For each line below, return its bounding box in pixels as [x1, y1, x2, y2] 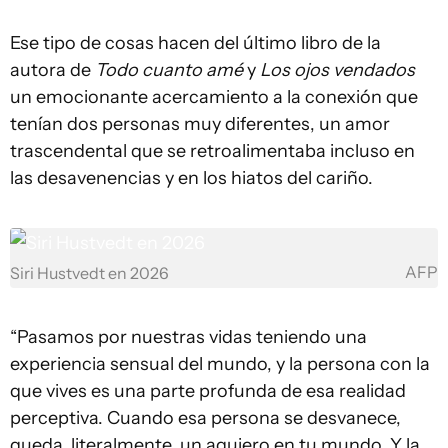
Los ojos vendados [260, 59, 415, 81]
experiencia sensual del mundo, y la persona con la [10, 353, 430, 375]
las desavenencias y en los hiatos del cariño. [10, 167, 373, 189]
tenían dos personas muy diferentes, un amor [10, 113, 390, 135]
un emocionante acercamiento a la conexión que [10, 86, 418, 108]
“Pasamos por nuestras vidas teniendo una [10, 326, 367, 348]
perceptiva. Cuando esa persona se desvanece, [10, 407, 401, 429]
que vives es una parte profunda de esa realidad [10, 380, 406, 402]
